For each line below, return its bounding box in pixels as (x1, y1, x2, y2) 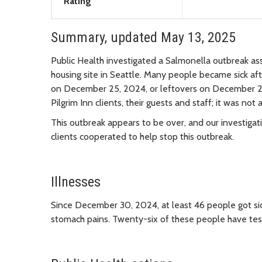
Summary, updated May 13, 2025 (51, 29, 236, 46)
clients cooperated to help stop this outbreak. (51, 130, 234, 142)
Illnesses (51, 173, 101, 190)
